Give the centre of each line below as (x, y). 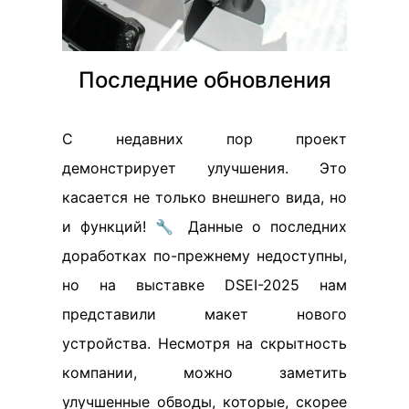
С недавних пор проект (204, 138)
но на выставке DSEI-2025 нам (204, 284)
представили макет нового (204, 314)
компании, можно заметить (204, 372)
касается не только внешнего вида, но (204, 197)
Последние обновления (204, 79)
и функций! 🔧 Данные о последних (204, 226)
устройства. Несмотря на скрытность (204, 343)
